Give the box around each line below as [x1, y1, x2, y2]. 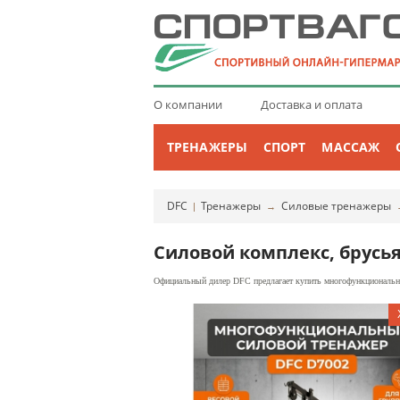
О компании [154, 96, 222, 112]
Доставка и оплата [260, 96, 362, 112]
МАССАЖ [321, 138, 380, 155]
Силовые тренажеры [281, 198, 391, 213]
